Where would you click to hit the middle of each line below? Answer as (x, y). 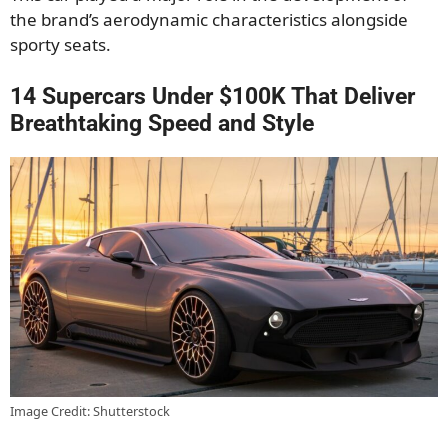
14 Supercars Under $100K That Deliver (212, 96)
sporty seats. (60, 45)
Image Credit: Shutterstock (90, 411)
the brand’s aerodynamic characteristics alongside (209, 20)
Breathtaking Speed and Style (162, 123)
